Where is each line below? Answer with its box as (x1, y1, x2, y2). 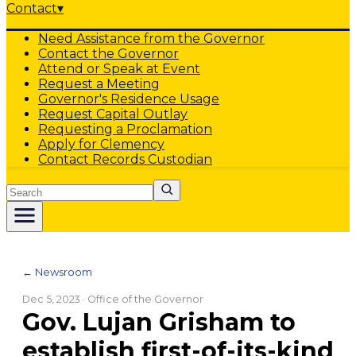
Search (6, 179, 50, 194)
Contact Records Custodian (38, 152, 212, 167)
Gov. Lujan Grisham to (22, 308, 296, 337)
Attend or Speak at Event (38, 61, 200, 76)
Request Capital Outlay (38, 106, 188, 122)
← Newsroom (22, 265, 92, 278)
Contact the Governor (38, 46, 179, 61)
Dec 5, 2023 (22, 293, 80, 305)
